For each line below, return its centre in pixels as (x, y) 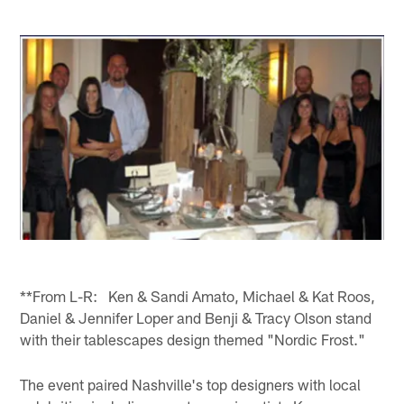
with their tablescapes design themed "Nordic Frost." (193, 339)
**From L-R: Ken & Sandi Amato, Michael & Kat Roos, (198, 295)
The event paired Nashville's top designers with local (191, 385)
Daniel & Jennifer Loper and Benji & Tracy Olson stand (196, 317)
